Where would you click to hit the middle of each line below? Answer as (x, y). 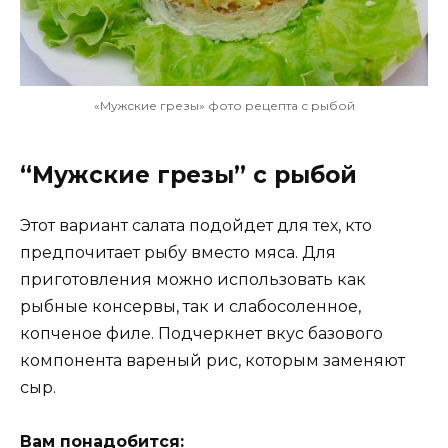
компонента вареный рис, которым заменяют (212, 360)
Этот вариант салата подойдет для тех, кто (196, 225)
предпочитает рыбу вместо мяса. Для (178, 252)
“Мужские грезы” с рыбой (188, 174)
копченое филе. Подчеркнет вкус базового (201, 333)
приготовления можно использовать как (193, 279)
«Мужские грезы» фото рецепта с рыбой (224, 105)
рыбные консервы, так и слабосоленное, (190, 306)
